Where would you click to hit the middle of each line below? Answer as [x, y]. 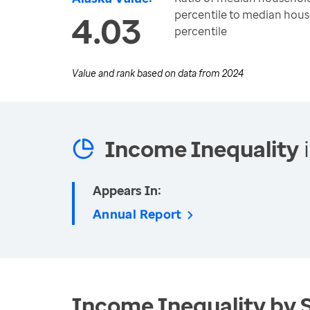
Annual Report [137, 214]
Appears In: [127, 190]
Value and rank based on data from [147, 73]
